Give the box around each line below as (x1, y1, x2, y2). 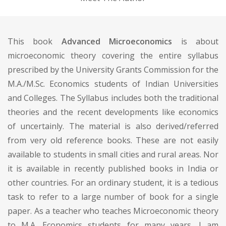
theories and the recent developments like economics (8, 106, 218, 118)
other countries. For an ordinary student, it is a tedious (8, 177, 218, 188)
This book (8, 35, 62, 47)
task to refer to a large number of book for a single (8, 191, 218, 202)
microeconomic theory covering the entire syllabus (8, 49, 218, 61)
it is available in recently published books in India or (8, 162, 218, 174)
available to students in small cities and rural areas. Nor (8, 148, 218, 160)
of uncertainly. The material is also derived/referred (8, 120, 218, 132)
